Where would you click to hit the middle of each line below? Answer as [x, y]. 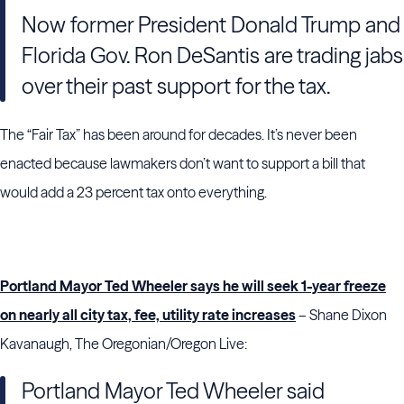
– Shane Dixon [341, 315]
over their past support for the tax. [176, 86]
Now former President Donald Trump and [211, 25]
